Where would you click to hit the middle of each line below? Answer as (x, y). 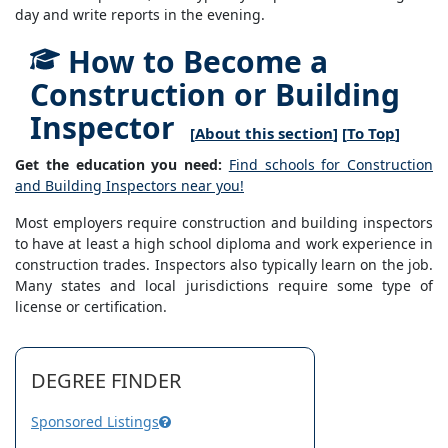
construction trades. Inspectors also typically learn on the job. (224, 265)
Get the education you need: (118, 165)
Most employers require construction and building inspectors (224, 223)
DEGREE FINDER (106, 381)
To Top (371, 133)
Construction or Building (215, 95)
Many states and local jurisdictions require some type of (224, 286)
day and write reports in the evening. (140, 15)
